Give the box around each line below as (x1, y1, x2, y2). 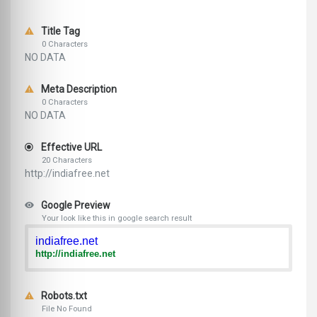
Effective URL (39, 142, 102, 154)
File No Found (42, 304, 92, 314)
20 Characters (42, 156, 92, 166)
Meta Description (39, 83, 117, 96)
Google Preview (39, 200, 110, 212)
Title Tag (39, 25, 80, 38)
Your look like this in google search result (42, 214, 192, 224)
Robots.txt (39, 290, 87, 302)
